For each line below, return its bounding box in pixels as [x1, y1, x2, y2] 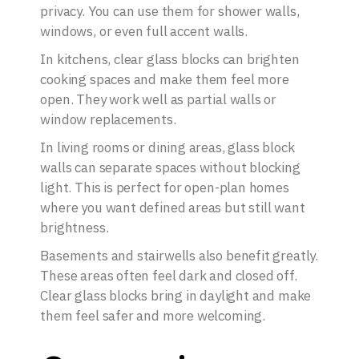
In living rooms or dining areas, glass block [40, 139, 295, 157]
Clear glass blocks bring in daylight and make [40, 287, 312, 305]
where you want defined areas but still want [40, 199, 305, 217]
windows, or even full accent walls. [40, 22, 248, 41]
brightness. [40, 219, 109, 237]
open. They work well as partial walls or [40, 91, 277, 109]
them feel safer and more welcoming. [40, 307, 266, 325]
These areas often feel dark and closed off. [40, 267, 297, 285]
